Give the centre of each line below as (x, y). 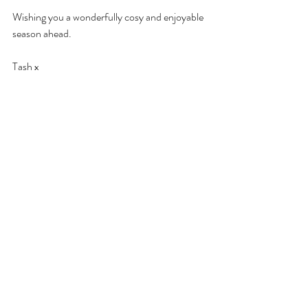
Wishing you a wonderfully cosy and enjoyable (109, 16)
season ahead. (43, 33)
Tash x (26, 66)
